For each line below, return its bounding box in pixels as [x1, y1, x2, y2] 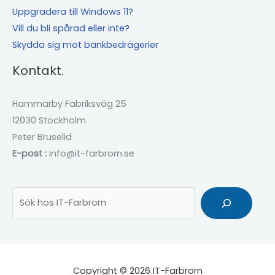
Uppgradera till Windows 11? [12, 6, 133, 18]
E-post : [12, 147, 47, 160]
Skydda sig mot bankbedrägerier [12, 39, 158, 52]
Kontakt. [12, 62, 64, 80]
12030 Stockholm [12, 114, 86, 127]
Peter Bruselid [12, 131, 72, 144]
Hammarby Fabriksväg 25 [12, 98, 126, 110]
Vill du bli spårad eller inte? [12, 22, 130, 35]
